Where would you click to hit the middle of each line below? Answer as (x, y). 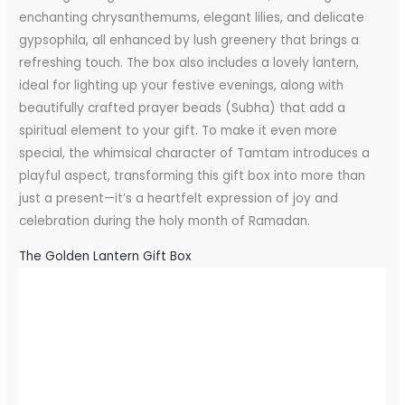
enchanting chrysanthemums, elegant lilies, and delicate (192, 18)
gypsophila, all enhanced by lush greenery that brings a (189, 41)
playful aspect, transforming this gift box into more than (193, 176)
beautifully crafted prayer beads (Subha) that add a (183, 108)
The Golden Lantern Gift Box (106, 257)
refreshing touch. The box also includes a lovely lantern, (189, 63)
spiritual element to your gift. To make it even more (179, 131)
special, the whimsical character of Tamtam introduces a (195, 154)
